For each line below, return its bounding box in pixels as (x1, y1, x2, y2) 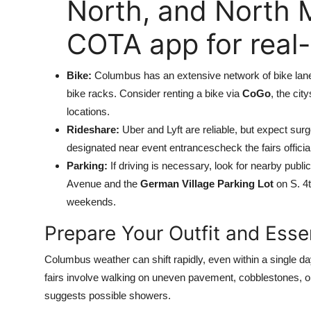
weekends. (67, 196, 116, 208)
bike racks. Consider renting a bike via (67, 87, 242, 99)
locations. (67, 106, 110, 117)
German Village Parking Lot (140, 178, 274, 190)
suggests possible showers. (44, 289, 171, 301)
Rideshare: (67, 124, 119, 135)
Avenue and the (67, 178, 140, 190)
